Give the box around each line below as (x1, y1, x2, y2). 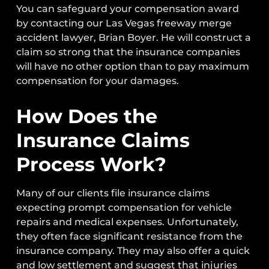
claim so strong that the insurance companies (16, 46, 241, 58)
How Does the (16, 104, 158, 128)
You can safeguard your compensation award (16, 3, 240, 15)
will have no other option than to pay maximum (16, 61, 250, 73)
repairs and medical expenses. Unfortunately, (16, 216, 239, 228)
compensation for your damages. (16, 75, 180, 87)
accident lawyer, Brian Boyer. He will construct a (16, 32, 252, 44)
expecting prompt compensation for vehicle (16, 201, 232, 213)
